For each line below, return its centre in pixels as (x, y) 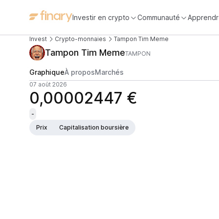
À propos (80, 72)
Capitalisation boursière (94, 127)
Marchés (109, 72)
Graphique (47, 72)
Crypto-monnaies (80, 39)
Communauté (159, 17)
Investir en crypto (101, 17)
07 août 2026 (48, 84)
